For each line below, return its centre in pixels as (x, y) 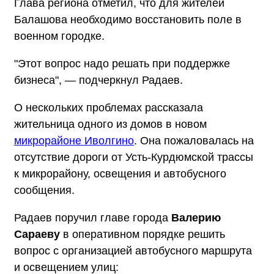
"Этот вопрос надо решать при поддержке (122, 63)
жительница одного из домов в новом (110, 124)
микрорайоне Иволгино (74, 140)
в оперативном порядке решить (143, 234)
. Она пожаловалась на (194, 140)
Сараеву (37, 234)
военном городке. (59, 36)
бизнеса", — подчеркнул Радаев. (98, 80)
